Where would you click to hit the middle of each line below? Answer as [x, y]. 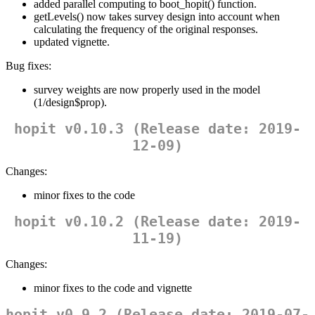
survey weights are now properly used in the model [147, 90]
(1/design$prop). [70, 103]
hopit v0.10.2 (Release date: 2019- [157, 222]
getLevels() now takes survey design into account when [157, 17]
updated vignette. [72, 42]
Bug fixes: [28, 66]
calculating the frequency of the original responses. [146, 30]
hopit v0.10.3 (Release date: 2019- [157, 129]
